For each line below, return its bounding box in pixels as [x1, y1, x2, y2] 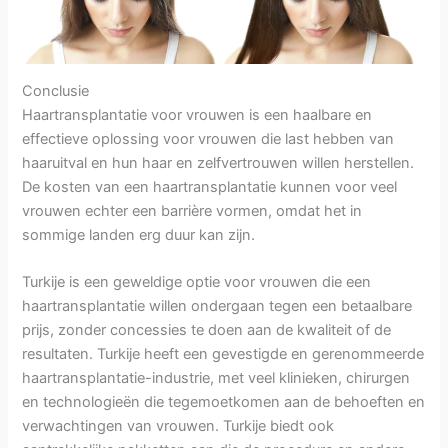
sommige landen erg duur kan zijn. [22, 226, 256, 244]
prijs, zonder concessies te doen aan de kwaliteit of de [22, 321, 392, 340]
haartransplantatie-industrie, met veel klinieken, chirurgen [22, 369, 411, 388]
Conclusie [22, 82, 90, 100]
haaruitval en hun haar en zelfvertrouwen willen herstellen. [22, 154, 415, 172]
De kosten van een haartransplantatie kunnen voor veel [22, 178, 398, 196]
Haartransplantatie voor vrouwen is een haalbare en [22, 106, 373, 124]
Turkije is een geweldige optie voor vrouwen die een [22, 273, 372, 292]
